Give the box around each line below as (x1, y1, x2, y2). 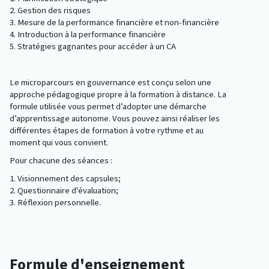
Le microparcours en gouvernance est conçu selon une (10, 76, 211, 89)
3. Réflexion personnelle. (10, 196, 101, 209)
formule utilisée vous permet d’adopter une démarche (10, 100, 207, 113)
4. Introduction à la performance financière (10, 28, 166, 41)
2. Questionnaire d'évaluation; (10, 184, 118, 197)
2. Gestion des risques (10, 4, 91, 17)
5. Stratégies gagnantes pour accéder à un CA (10, 40, 176, 53)
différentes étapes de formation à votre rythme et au (10, 124, 204, 137)
